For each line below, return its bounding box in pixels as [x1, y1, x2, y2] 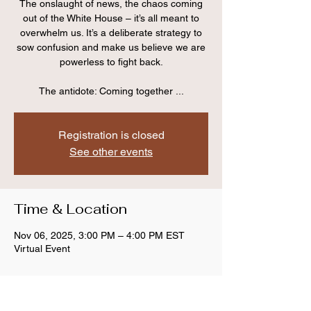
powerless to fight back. [59, 56, 163, 67]
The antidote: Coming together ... [38, 85, 184, 96]
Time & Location [14, 200, 127, 218]
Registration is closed [58, 128, 165, 142]
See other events [69, 145, 153, 158]
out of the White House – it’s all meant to [23, 12, 199, 24]
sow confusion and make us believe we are [17, 42, 205, 53]
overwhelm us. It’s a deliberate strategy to [20, 27, 202, 38]
